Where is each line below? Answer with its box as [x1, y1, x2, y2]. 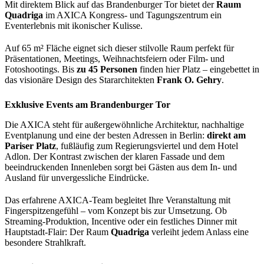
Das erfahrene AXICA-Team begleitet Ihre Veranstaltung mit [5, 195, 230, 206]
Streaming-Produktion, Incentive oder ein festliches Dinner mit [5, 216, 237, 227]
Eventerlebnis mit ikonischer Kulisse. [5, 21, 145, 31]
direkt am [207, 130, 246, 141]
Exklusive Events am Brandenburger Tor [5, 100, 170, 110]
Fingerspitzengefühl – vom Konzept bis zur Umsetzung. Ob [5, 206, 227, 216]
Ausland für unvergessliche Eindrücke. [5, 173, 149, 183]
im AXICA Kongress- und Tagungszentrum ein [43, 10, 222, 21]
